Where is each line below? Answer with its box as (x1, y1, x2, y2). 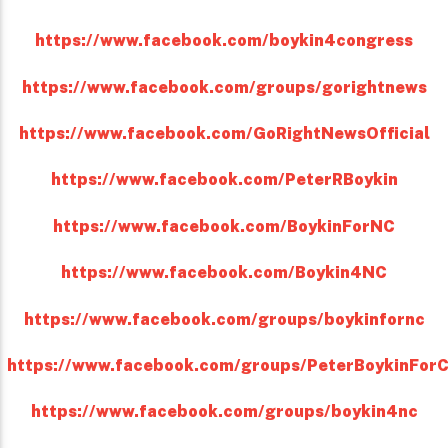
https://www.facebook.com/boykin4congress (35, 31, 413, 51)
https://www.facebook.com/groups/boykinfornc (23, 309, 425, 329)
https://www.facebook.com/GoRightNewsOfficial (18, 124, 430, 144)
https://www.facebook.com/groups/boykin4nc (30, 402, 418, 422)
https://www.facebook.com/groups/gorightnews (21, 77, 427, 97)
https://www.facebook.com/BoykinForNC (53, 216, 395, 236)
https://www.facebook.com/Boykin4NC (61, 263, 387, 283)
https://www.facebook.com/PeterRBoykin (50, 170, 398, 190)
